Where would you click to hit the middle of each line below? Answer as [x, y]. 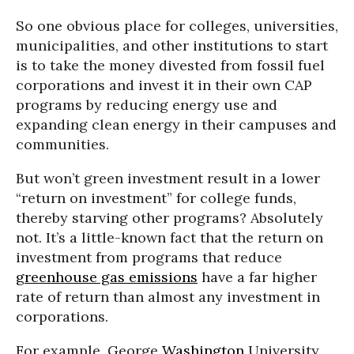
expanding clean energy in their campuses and [176, 125]
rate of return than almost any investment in [168, 297]
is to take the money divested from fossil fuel [170, 66]
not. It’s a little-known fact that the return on [169, 238]
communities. [62, 145]
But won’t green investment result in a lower [168, 179]
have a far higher [257, 277]
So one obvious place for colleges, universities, [177, 26]
